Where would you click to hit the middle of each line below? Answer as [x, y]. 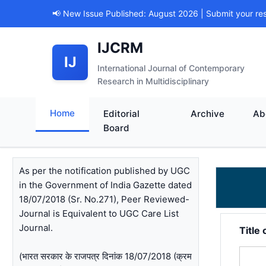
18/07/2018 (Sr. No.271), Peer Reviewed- [104, 199]
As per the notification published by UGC [105, 171]
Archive [207, 114]
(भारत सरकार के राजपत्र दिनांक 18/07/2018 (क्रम [106, 256]
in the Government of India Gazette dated [106, 185]
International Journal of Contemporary [171, 68]
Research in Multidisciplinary [153, 81]
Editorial [121, 114]
